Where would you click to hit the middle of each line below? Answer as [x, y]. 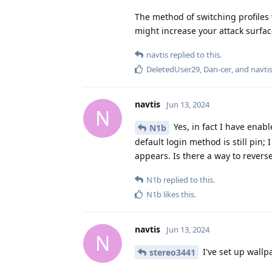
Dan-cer [217, 69]
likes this [178, 194]
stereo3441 [172, 253]
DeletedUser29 [173, 69]
